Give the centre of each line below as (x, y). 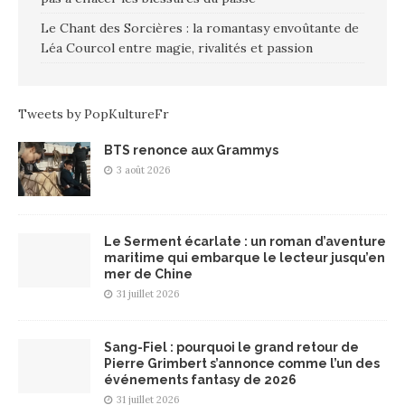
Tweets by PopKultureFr (94, 113)
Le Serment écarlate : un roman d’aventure (245, 241)
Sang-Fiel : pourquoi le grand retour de (231, 347)
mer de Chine (148, 273)
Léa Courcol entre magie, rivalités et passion (177, 47)
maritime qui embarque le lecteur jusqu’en (245, 257)
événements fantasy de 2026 (200, 379)
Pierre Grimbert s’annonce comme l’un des (242, 363)
